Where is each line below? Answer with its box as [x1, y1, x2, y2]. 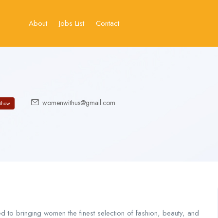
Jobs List [59, 18, 85, 29]
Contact [96, 18, 120, 29]
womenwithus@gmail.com [40, 97, 115, 108]
